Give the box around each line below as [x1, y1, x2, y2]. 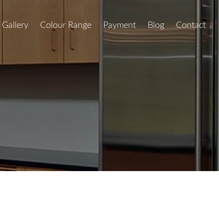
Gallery [2, 21, 29, 30]
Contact [176, 21, 206, 30]
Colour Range [40, 21, 92, 30]
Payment [103, 21, 136, 30]
